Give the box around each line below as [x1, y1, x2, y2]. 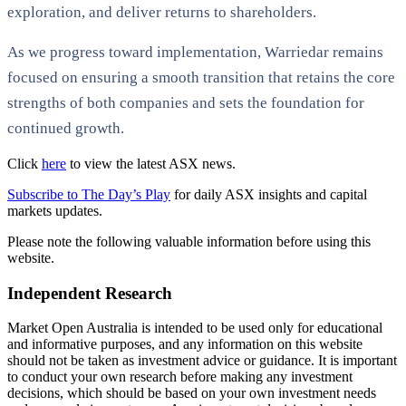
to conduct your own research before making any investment [7, 369, 353, 385]
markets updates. [7, 202, 102, 218]
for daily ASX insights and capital [174, 186, 367, 202]
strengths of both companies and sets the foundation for [7, 93, 364, 111]
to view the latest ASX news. [70, 155, 236, 171]
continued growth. [7, 119, 124, 137]
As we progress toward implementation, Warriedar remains [7, 43, 383, 61]
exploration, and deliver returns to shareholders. [7, 3, 316, 21]
